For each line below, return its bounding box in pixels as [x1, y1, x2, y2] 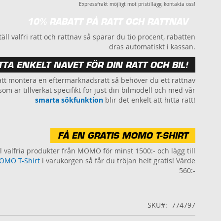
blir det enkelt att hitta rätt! [103, 95, 195, 105]
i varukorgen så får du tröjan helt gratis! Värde [40, 156, 195, 166]
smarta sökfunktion [35, 95, 103, 105]
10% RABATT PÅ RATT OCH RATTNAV [27, 16, 188, 27]
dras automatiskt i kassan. [109, 42, 195, 52]
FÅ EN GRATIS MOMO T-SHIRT [58, 130, 188, 141]
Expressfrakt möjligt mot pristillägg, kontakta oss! [79, 1, 195, 8]
